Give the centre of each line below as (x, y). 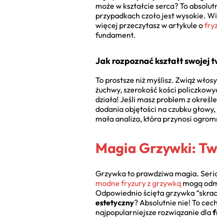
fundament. (116, 35)
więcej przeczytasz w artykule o (150, 25)
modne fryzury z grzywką (138, 183)
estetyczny (115, 203)
